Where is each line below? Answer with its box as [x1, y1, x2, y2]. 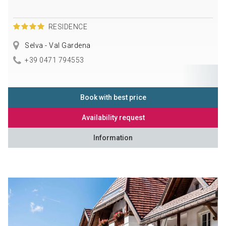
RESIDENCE [48, 23, 88, 31]
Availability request [81, 114, 145, 122]
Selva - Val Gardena [23, 41, 91, 50]
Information [93, 134, 133, 142]
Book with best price [80, 93, 146, 102]
